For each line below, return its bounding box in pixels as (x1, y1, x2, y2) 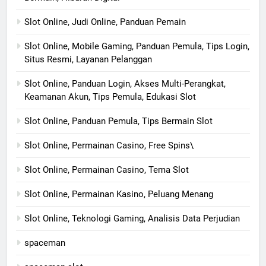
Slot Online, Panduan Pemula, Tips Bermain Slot (24, 116, 213, 127)
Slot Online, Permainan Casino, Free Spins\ (24, 140, 194, 151)
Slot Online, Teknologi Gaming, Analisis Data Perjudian (24, 213, 240, 224)
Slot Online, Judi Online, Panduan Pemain (24, 17, 186, 28)
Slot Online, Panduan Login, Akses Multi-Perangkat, (24, 78, 226, 90)
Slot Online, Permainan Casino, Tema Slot (24, 164, 189, 176)
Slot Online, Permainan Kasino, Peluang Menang (24, 189, 213, 200)
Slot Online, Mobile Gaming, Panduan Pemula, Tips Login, (24, 41, 249, 52)
